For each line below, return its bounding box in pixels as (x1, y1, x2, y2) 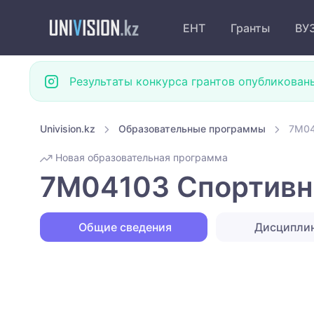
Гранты (231, 20, 270, 35)
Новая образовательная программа (53, 151, 228, 164)
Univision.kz (40, 123, 95, 135)
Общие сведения (76, 220, 172, 235)
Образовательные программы (118, 123, 266, 135)
